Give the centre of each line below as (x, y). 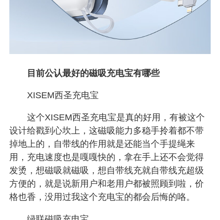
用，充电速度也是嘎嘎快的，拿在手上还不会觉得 (107, 157)
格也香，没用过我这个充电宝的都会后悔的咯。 (102, 197)
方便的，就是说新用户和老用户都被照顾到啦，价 (107, 183)
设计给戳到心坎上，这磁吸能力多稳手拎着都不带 (107, 130)
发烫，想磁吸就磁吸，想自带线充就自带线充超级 (107, 170)
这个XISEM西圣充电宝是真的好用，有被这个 (107, 117)
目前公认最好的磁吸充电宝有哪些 (94, 73)
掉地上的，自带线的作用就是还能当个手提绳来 (102, 144)
